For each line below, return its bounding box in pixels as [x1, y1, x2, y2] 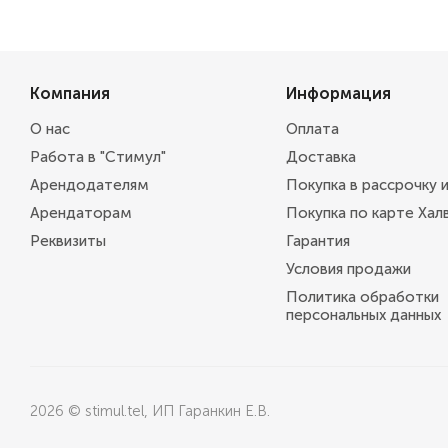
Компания [30, 84, 110, 103]
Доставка [285, 148, 356, 166]
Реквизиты [30, 232, 106, 250]
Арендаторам [30, 204, 132, 222]
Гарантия [285, 232, 350, 250]
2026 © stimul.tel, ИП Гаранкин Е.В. [30, 402, 270, 421]
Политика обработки [285, 288, 439, 306]
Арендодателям [30, 176, 149, 194]
